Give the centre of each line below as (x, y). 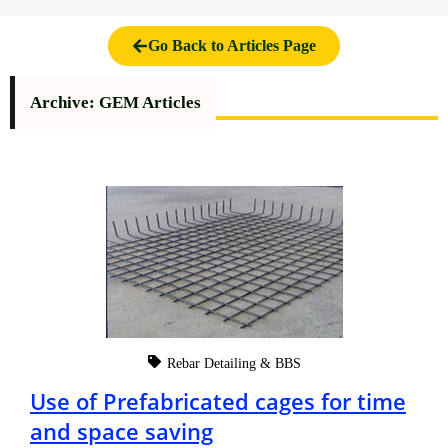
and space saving (121, 430)
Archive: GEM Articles (115, 103)
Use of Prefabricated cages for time (218, 400)
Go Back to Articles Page (232, 46)
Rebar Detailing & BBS (233, 363)
